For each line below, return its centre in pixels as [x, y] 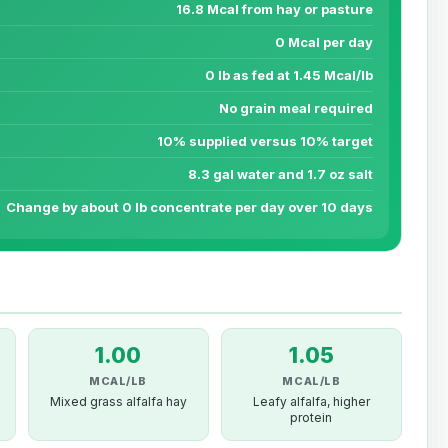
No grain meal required [296, 108]
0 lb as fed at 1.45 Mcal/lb [289, 75]
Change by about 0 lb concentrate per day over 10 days [189, 207]
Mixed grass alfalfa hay [118, 402]
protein [311, 418]
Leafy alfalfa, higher [311, 402]
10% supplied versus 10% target [265, 141]
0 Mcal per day [324, 42]
